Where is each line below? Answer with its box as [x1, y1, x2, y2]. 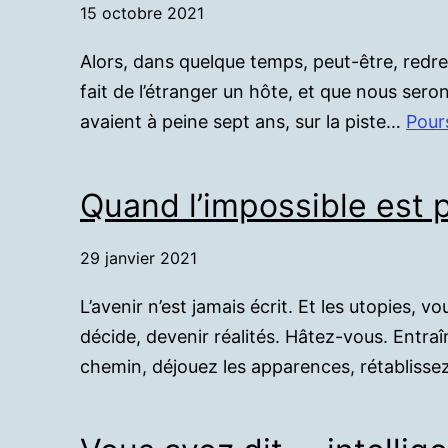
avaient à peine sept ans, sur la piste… [80, 110, 406, 132]
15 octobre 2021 [80, 2, 204, 23]
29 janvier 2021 [80, 247, 197, 268]
